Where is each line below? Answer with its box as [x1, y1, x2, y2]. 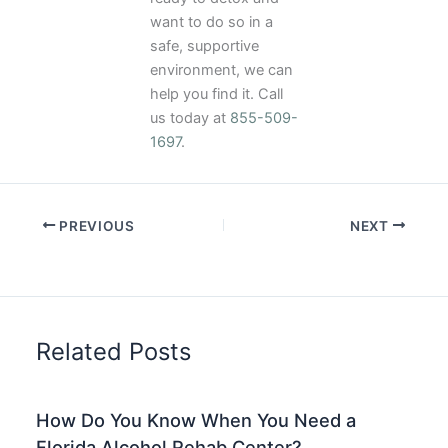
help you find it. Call [150, 85, 283, 104]
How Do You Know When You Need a [36, 408, 357, 431]
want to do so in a [150, 13, 273, 32]
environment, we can [150, 61, 293, 80]
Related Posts [36, 337, 192, 367]
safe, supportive [150, 37, 259, 56]
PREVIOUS [55, 217, 135, 234]
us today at [150, 109, 230, 128]
